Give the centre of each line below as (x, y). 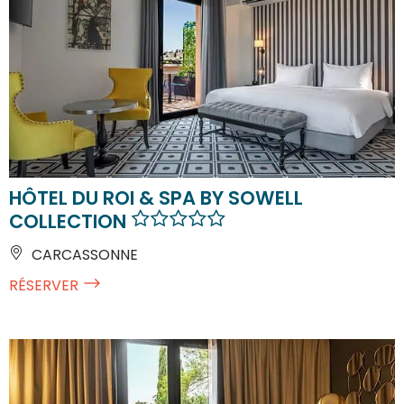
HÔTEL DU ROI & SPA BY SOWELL (156, 197)
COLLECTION (70, 221)
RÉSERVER (44, 285)
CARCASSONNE (83, 254)
